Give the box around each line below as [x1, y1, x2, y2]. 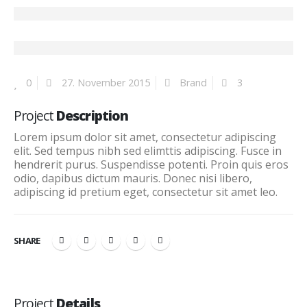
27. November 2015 [58, 76, 150, 89]
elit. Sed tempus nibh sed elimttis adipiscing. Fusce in [14, 143, 282, 158]
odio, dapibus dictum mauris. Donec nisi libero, [14, 171, 252, 186]
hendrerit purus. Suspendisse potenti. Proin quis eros [14, 157, 288, 172]
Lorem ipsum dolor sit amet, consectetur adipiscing [14, 130, 276, 145]
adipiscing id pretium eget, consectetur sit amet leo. [14, 184, 278, 199]
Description [56, 106, 128, 125]
